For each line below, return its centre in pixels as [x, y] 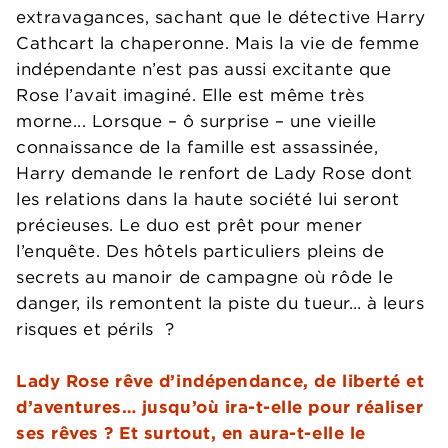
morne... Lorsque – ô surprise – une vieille [196, 121]
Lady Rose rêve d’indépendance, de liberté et [220, 381]
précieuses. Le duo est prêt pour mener [189, 225]
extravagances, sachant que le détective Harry [221, 17]
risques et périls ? [95, 329]
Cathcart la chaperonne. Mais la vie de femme [218, 43]
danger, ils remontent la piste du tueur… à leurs [220, 303]
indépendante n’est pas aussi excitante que [204, 69]
